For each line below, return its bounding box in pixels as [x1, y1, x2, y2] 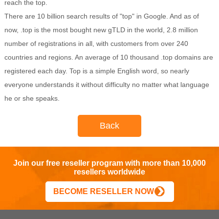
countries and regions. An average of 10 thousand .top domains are [4, 53, 213, 61]
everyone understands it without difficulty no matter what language [4, 81, 209, 88]
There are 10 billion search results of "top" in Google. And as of [4, 12, 199, 20]
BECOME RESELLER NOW [53, 187, 154, 196]
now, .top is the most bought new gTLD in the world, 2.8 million [4, 26, 198, 34]
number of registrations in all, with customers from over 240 [4, 40, 188, 47]
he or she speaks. [4, 94, 60, 102]
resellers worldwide [74, 168, 145, 176]
